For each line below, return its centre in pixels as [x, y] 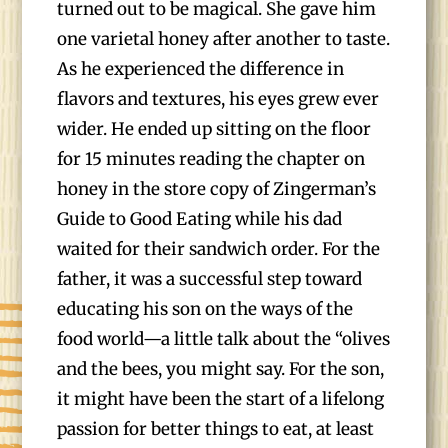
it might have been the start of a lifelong [221, 399]
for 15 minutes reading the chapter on [211, 159]
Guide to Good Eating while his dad [200, 219]
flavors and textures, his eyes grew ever [218, 99]
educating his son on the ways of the [205, 309]
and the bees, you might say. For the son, [221, 369]
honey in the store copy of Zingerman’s [217, 189]
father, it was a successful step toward [210, 279]
